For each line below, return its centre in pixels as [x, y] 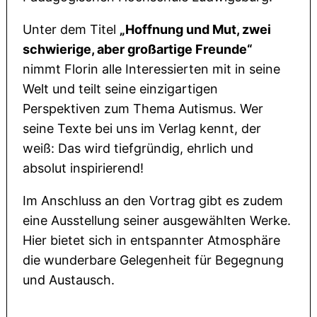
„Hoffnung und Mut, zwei [196, 30]
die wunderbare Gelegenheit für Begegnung [154, 260]
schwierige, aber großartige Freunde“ [138, 50]
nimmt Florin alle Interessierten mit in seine [152, 69]
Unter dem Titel [71, 30]
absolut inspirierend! [83, 168]
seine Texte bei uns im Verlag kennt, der [142, 129]
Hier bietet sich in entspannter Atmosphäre [152, 241]
